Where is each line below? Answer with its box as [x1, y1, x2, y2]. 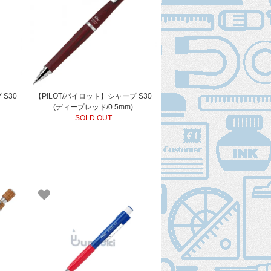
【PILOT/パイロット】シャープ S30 [34, 91, 152, 100]
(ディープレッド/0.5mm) [53, 102, 134, 111]
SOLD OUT [74, 113, 112, 122]
